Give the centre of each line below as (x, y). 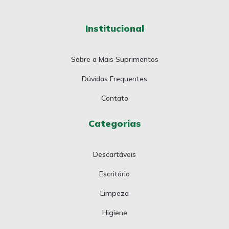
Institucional (114, 28)
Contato (114, 98)
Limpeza (114, 193)
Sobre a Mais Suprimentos (114, 59)
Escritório (114, 174)
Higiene (114, 212)
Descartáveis (114, 154)
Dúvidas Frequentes (114, 78)
